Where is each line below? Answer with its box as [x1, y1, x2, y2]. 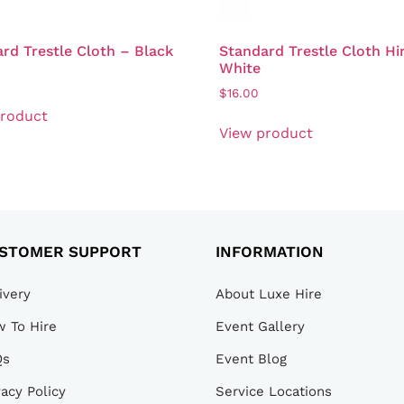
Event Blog [215, 351, 287, 368]
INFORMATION [215, 243, 324, 262]
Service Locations [215, 383, 332, 400]
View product [219, 124, 314, 142]
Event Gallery [215, 318, 305, 335]
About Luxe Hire [215, 286, 322, 303]
